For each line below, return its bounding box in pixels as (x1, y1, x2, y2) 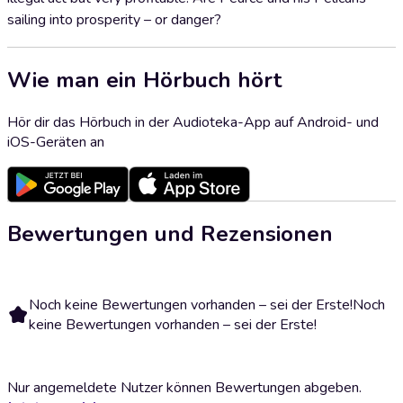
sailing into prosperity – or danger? (7, 10, 221, 30)
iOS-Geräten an (7, 131, 104, 152)
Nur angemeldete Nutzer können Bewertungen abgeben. (7, 377, 362, 398)
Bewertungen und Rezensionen (7, 219, 333, 248)
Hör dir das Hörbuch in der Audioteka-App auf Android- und (7, 112, 379, 132)
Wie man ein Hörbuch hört (7, 65, 282, 94)
